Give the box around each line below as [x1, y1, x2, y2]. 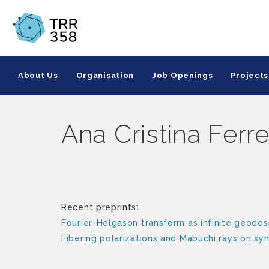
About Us [18, 70, 58, 80]
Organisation [76, 70, 134, 80]
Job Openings [152, 70, 213, 80]
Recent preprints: [61, 202, 139, 212]
